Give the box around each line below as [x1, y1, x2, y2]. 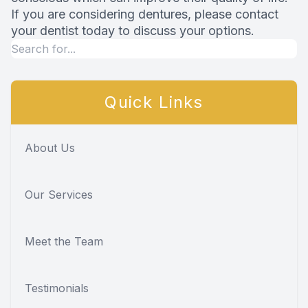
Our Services [25, 188, 93, 202]
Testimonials [25, 281, 89, 296]
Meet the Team [25, 234, 103, 249]
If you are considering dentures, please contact [11, 7, 278, 22]
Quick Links [104, 92, 203, 113]
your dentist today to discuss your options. [11, 23, 254, 38]
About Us [25, 141, 75, 155]
